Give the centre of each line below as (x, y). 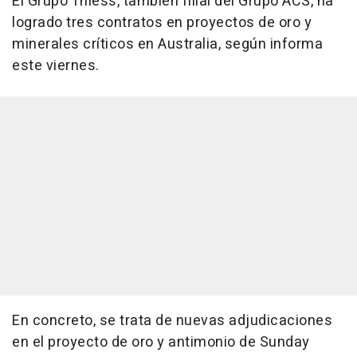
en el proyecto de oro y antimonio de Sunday (161, 342)
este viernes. (56, 65)
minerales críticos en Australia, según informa (167, 44)
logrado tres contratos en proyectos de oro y (162, 22)
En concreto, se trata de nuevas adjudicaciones (172, 320)
